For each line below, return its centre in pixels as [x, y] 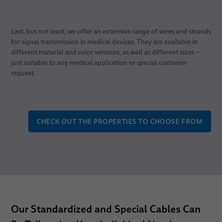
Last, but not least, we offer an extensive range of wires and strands [111, 31]
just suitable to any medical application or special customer [99, 62]
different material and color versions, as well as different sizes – [105, 52]
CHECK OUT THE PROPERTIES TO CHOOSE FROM [120, 121]
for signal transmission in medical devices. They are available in [104, 42]
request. [23, 73]
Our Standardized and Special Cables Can [106, 209]
